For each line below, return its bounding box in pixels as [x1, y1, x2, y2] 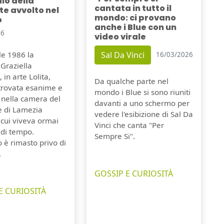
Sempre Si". [94, 130, 135, 141]
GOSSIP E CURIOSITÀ [94, 167, 173, 179]
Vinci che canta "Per [94, 119, 164, 130]
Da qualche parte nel [94, 75, 168, 86]
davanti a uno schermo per [94, 97, 189, 108]
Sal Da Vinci [100, 49, 144, 60]
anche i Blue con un [94, 21, 176, 33]
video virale [94, 30, 146, 42]
